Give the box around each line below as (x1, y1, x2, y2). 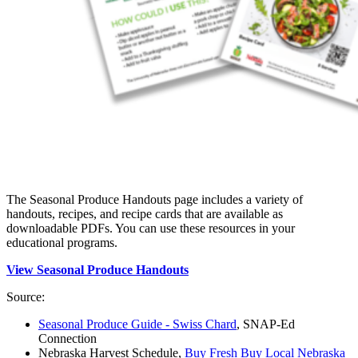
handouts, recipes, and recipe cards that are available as (6, 206, 283, 221)
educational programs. (6, 235, 117, 249)
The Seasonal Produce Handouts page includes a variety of (6, 192, 303, 206)
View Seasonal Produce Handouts (6, 262, 189, 276)
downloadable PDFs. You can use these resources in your (6, 221, 295, 235)
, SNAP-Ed (237, 316, 295, 331)
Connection (38, 331, 97, 345)
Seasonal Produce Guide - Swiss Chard (38, 316, 237, 331)
